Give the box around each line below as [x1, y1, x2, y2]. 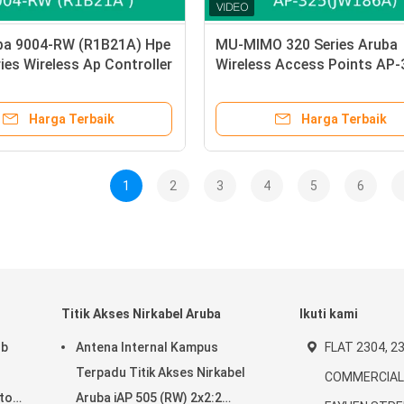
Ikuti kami [299, 307, 358, 321]
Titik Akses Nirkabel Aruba [61, 307, 221, 321]
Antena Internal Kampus [76, 340, 218, 354]
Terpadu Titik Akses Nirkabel [76, 365, 245, 380]
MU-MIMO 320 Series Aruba [216, 36, 398, 53]
